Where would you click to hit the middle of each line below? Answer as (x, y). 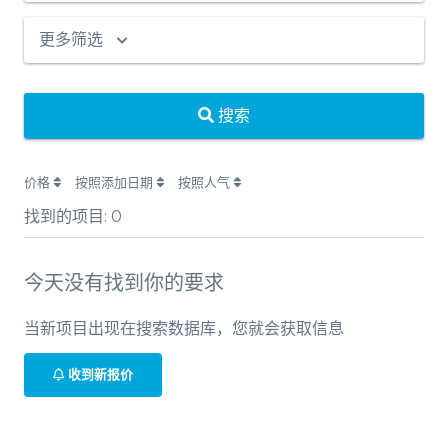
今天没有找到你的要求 (124, 282)
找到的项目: (67, 216)
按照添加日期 (115, 181)
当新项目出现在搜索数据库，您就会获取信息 (184, 328)
